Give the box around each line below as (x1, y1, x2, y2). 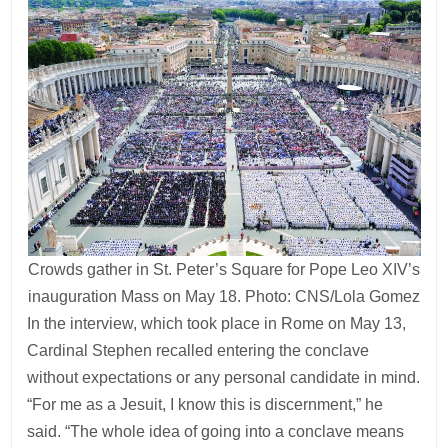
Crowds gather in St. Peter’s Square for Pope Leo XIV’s (27, 260, 420, 278)
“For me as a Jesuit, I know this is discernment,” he (27, 395, 384, 413)
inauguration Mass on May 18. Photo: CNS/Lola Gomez (27, 287, 420, 305)
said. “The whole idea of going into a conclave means (27, 422, 405, 440)
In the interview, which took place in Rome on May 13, (27, 314, 407, 332)
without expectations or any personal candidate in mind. (27, 368, 421, 386)
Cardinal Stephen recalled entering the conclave (27, 341, 370, 359)
